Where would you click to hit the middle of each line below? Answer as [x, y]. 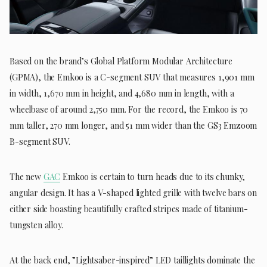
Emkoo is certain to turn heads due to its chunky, [153, 177]
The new [27, 177]
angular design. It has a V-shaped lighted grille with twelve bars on [133, 193]
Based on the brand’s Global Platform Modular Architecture [121, 61]
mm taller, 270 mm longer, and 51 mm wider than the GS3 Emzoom [133, 126]
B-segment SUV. [40, 142]
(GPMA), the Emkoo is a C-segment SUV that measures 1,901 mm [132, 77]
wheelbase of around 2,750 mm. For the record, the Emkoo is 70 [129, 110]
